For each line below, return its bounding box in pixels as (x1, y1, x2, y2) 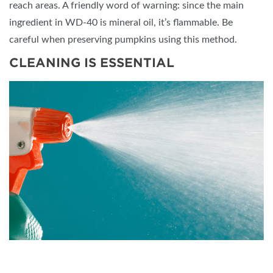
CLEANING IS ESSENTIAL (9, 55, 174, 70)
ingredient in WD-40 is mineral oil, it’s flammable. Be (9, 17, 233, 27)
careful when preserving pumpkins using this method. (9, 34, 237, 44)
